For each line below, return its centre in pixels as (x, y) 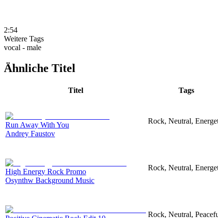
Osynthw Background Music (50, 180)
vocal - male (23, 47)
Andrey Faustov (30, 133)
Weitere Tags (24, 38)
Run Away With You (37, 125)
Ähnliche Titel (40, 68)
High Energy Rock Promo (46, 171)
